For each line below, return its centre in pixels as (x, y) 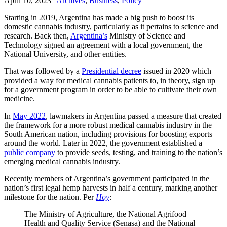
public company (30, 152)
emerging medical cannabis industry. (62, 161)
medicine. (20, 98)
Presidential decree (111, 71)
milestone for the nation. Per (50, 197)
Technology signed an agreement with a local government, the (103, 45)
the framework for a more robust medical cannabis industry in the (108, 125)
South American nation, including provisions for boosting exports (108, 134)
